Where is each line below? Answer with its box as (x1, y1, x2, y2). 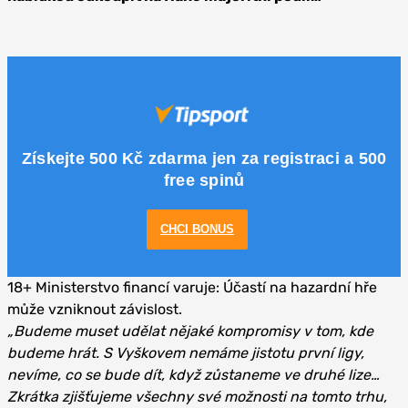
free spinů (163, 170, 245, 189)
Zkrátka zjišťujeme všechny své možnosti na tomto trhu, (7, 387, 387, 405)
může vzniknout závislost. (7, 300, 182, 318)
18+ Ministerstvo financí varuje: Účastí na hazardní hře (7, 278, 377, 296)
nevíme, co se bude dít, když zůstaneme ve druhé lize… (7, 365, 380, 383)
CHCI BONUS (160, 221, 234, 236)
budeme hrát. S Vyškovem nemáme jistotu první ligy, (7, 343, 364, 362)
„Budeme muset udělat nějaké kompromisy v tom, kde (7, 321, 373, 340)
